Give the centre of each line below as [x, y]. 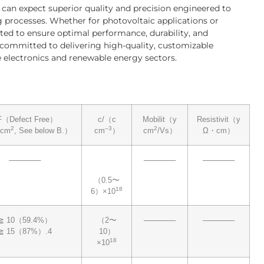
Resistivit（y [219, 120]
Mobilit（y [160, 120]
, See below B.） [43, 131]
